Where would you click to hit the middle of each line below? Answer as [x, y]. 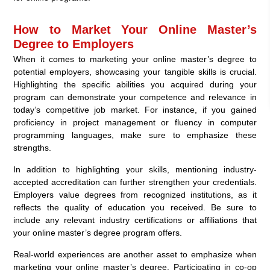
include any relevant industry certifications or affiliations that [135, 220]
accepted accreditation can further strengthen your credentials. [135, 182]
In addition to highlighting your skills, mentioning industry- [135, 170]
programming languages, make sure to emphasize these [135, 135]
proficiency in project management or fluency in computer [135, 123]
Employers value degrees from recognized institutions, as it [135, 195]
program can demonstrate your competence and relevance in [135, 97]
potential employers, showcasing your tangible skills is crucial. [135, 72]
